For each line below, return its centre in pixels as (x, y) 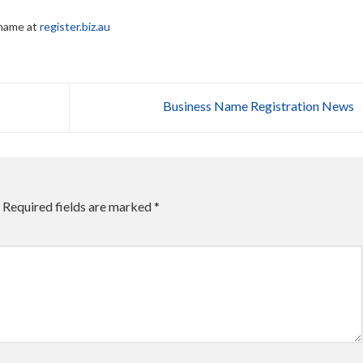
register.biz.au (75, 26)
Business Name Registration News (259, 105)
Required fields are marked (78, 206)
